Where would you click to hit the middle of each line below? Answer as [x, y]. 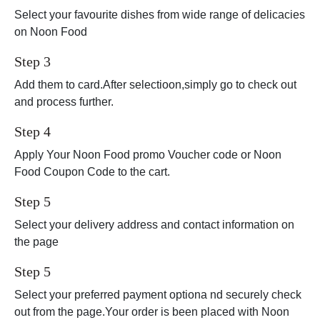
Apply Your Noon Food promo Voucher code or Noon [148, 155]
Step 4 [32, 132]
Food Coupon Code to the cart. [92, 172]
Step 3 [32, 62]
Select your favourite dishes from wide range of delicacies [160, 15]
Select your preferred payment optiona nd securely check [158, 295]
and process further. [64, 102]
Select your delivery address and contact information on [154, 225]
